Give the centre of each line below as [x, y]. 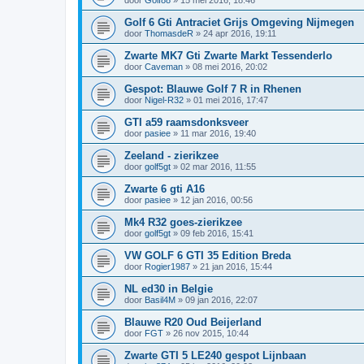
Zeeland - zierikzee [171, 155]
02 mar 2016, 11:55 [218, 166]
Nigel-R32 [164, 100]
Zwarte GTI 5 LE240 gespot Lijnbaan [215, 355]
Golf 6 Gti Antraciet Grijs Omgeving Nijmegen [239, 22]
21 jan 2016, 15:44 [236, 266]
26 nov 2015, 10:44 [211, 333]
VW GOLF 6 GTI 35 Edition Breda [208, 255]
